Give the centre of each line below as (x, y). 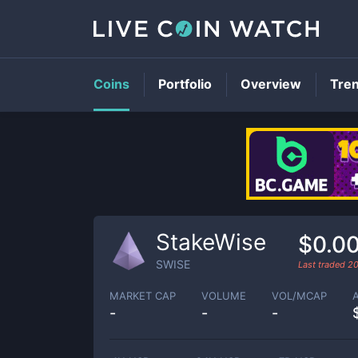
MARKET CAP (143, 295)
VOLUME (224, 295)
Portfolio (185, 84)
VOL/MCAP (299, 295)
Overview (271, 84)
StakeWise (211, 242)
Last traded (323, 264)
